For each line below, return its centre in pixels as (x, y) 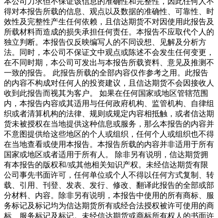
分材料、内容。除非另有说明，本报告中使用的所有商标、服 (109, 196)
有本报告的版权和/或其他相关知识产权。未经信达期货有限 (106, 165)
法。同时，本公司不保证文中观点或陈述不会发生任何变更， (109, 53)
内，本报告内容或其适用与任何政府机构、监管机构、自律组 (109, 104)
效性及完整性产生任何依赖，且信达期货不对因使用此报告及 (109, 22)
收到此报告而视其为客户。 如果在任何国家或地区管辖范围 (106, 93)
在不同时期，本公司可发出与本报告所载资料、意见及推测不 (109, 63)
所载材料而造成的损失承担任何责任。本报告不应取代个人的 (109, 32)
